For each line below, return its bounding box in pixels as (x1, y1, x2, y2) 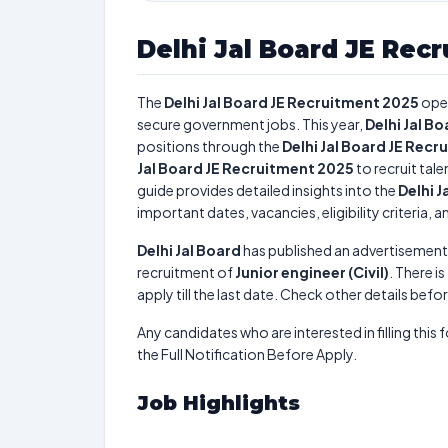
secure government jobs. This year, (137, 115, 365, 133)
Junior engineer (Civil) (235, 263, 389, 281)
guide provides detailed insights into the (137, 181, 398, 199)
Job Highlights (137, 391, 300, 415)
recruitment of (137, 263, 235, 281)
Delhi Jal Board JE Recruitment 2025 (164, 93, 419, 111)
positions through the (137, 137, 282, 155)
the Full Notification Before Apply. (137, 345, 357, 363)
